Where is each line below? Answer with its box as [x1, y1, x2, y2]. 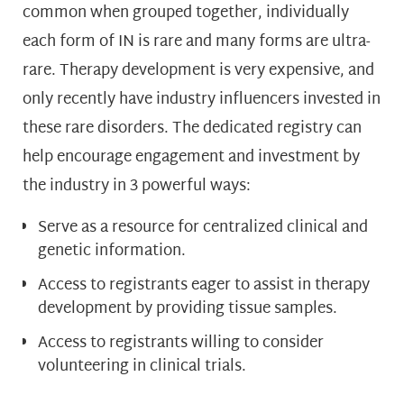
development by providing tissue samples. [38, 295, 337, 324]
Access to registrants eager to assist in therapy [38, 271, 370, 300]
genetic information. [38, 237, 186, 266]
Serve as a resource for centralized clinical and [38, 214, 368, 243]
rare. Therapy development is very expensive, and [23, 57, 374, 86]
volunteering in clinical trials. [38, 353, 253, 381]
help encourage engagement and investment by [23, 143, 360, 172]
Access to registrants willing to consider [38, 329, 324, 358]
